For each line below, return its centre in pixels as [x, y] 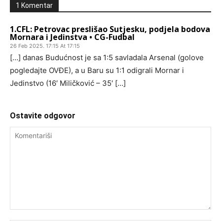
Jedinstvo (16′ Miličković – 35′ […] [68, 83]
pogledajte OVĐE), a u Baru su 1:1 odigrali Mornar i [97, 71]
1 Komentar [34, 6]
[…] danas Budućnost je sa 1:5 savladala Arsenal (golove [107, 58]
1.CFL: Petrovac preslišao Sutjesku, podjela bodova [110, 29]
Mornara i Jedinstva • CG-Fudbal [72, 37]
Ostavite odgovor [43, 116]
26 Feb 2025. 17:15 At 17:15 [45, 46]
